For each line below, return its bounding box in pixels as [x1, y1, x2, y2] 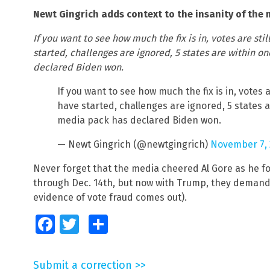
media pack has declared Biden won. [57, 115, 221, 127]
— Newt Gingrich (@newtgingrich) [57, 139, 210, 151]
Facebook [55, 220, 87, 229]
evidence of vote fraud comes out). [33, 192, 187, 204]
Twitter [79, 220, 100, 229]
